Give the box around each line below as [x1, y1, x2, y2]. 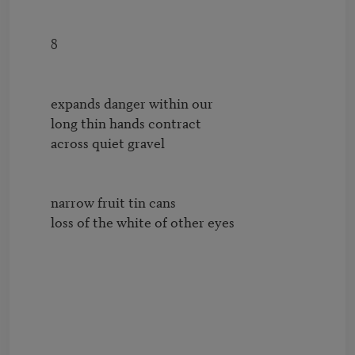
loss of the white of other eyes [25, 212, 51, 232]
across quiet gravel [25, 132, 51, 153]
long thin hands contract [25, 113, 51, 133]
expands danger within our [25, 93, 51, 113]
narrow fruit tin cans [25, 192, 51, 212]
